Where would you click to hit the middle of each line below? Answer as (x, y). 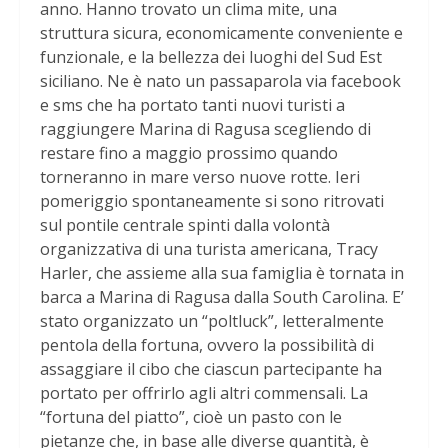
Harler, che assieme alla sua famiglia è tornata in (222, 273)
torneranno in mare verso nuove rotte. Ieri (200, 177)
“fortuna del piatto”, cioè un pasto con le (191, 417)
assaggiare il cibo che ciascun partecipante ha (211, 369)
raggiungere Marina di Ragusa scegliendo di (205, 129)
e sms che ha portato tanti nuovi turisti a (192, 105)
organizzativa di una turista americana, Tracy (209, 249)
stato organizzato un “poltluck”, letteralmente (212, 321)
